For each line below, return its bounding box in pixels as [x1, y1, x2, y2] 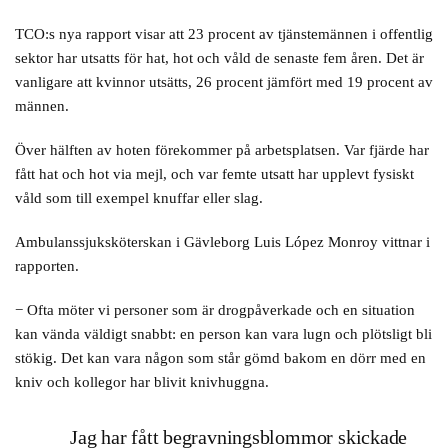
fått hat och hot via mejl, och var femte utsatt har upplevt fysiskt [15, 166, 414, 182]
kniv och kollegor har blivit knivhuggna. [15, 374, 269, 390]
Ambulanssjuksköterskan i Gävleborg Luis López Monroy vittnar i [15, 234, 430, 250]
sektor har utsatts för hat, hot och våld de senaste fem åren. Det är [15, 50, 424, 66]
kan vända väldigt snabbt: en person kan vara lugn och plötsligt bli [15, 326, 432, 342]
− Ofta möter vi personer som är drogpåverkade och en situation [15, 302, 415, 318]
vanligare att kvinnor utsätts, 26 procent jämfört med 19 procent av [15, 74, 433, 90]
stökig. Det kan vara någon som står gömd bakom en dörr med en [15, 350, 426, 366]
